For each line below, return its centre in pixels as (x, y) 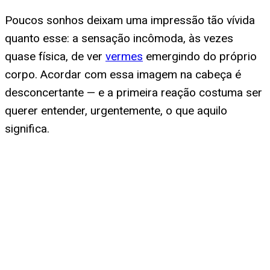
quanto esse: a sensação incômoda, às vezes (119, 39)
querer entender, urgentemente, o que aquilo (116, 111)
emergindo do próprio (200, 57)
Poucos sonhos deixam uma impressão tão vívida (130, 20)
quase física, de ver (55, 57)
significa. (27, 129)
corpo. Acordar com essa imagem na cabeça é (123, 75)
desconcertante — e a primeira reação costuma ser (133, 93)
